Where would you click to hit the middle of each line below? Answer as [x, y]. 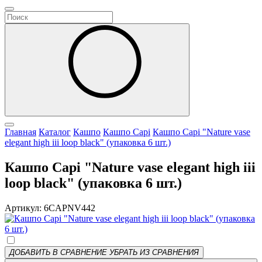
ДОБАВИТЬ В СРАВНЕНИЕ [58, 253]
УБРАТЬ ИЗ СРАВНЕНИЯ [154, 253]
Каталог [55, 132]
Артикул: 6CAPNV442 [50, 208]
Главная [20, 132]
